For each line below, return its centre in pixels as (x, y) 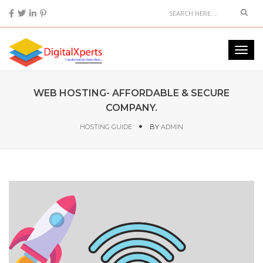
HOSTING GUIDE (106, 127)
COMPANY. (131, 108)
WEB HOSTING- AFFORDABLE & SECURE (131, 93)
